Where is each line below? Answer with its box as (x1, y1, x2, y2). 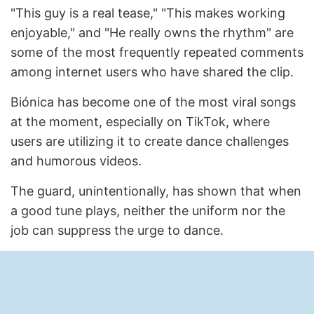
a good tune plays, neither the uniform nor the (11, 203, 285, 219)
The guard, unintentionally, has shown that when (11, 184, 301, 199)
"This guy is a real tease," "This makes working (11, 6, 285, 21)
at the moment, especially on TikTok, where (11, 114, 270, 130)
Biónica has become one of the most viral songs (11, 95, 296, 110)
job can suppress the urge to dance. (11, 223, 224, 238)
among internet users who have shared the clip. (11, 64, 294, 80)
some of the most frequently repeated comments (11, 45, 303, 60)
